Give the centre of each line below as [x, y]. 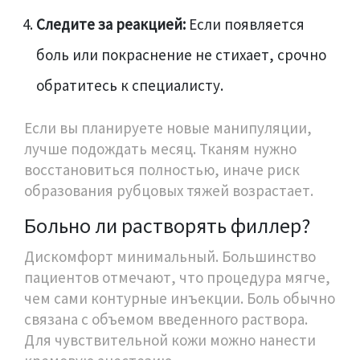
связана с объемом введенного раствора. [166, 319]
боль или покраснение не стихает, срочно [181, 54]
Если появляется [245, 24]
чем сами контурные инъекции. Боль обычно [180, 298]
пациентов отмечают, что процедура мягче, [177, 277]
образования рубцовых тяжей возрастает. [169, 190]
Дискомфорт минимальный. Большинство [170, 256]
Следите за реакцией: [111, 24]
